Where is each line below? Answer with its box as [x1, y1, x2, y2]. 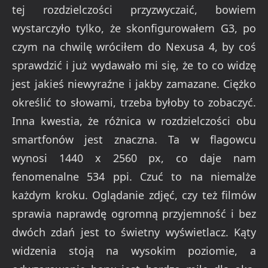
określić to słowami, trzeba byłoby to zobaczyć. [12, 95, 256, 110]
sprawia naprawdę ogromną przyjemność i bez [12, 206, 256, 221]
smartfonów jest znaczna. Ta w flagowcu [12, 132, 256, 147]
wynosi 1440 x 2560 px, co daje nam [12, 151, 256, 166]
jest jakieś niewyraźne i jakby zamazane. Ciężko [12, 77, 256, 92]
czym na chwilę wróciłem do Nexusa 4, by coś [12, 39, 256, 54]
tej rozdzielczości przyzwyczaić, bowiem [12, 2, 256, 17]
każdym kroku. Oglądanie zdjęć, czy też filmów [12, 188, 256, 203]
